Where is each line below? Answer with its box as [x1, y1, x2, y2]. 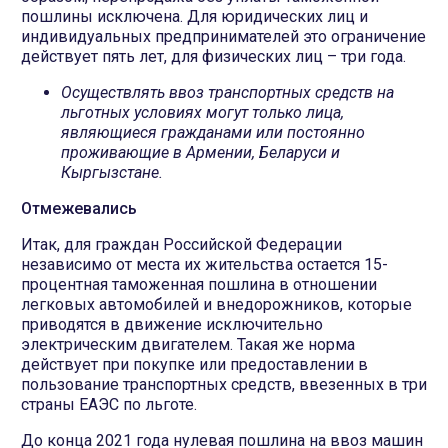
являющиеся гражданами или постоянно [61, 123, 365, 143]
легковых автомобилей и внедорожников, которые [21, 295, 412, 315]
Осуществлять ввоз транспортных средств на [61, 83, 394, 103]
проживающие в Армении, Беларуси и [61, 143, 340, 163]
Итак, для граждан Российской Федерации [21, 235, 342, 255]
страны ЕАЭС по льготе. [21, 395, 197, 415]
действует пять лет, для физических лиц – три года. [21, 47, 406, 67]
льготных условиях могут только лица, [61, 103, 344, 123]
